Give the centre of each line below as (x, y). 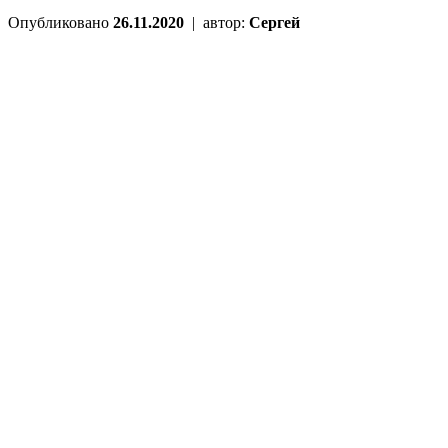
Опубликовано (60, 22)
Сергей (274, 22)
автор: (224, 22)
